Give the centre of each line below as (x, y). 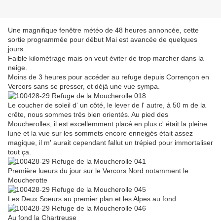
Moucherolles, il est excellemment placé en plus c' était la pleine (108, 124)
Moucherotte (29, 180)
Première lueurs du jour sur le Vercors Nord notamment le (98, 171)
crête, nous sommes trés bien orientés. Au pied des (88, 115)
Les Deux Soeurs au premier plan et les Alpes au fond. (93, 199)
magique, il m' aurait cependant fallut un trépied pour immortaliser (110, 143)
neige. (18, 68)
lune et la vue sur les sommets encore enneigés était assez (100, 133)
